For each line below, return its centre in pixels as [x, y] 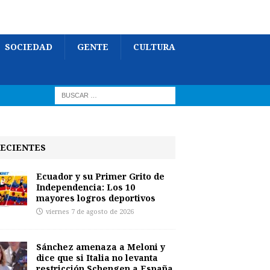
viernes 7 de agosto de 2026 [89, 212]
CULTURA [154, 47]
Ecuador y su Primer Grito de [100, 176]
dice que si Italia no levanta [97, 258]
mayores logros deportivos [96, 198]
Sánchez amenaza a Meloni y [100, 247]
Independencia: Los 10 [85, 187]
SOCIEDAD [29, 47]
